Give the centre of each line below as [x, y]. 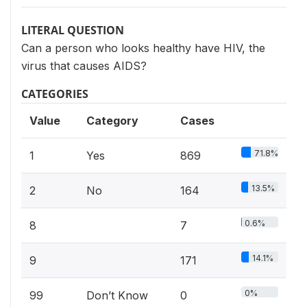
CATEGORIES [55, 94]
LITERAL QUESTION [73, 30]
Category [112, 121]
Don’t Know [117, 295]
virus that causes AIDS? [84, 66]
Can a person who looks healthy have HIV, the [143, 48]
